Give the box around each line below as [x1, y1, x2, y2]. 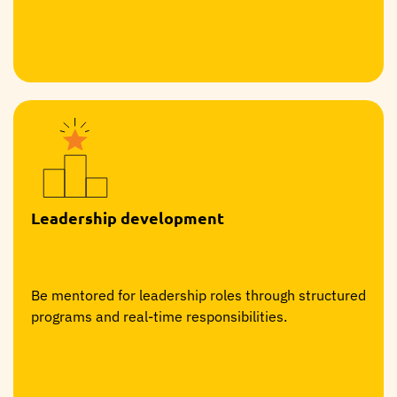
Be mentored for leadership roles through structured [31, 285, 366, 304]
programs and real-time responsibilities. [31, 307, 287, 325]
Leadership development [31, 206, 224, 228]
